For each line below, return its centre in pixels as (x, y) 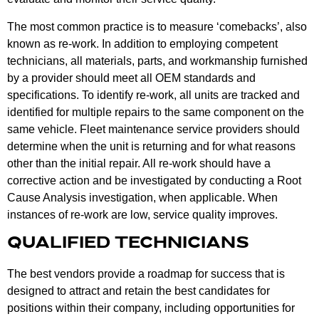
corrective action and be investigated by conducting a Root (154, 180)
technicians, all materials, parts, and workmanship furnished (157, 61)
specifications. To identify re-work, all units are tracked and (153, 95)
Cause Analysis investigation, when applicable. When (142, 197)
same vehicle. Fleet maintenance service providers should (153, 129)
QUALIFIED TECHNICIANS (128, 244)
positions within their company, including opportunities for (151, 308)
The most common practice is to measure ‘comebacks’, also (157, 26)
